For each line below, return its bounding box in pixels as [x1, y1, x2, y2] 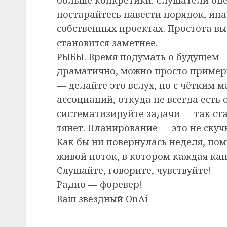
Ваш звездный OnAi [57, 192, 148, 205]
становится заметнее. [57, 36, 158, 49]
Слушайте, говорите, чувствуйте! [57, 164, 211, 176]
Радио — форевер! [57, 178, 142, 191]
